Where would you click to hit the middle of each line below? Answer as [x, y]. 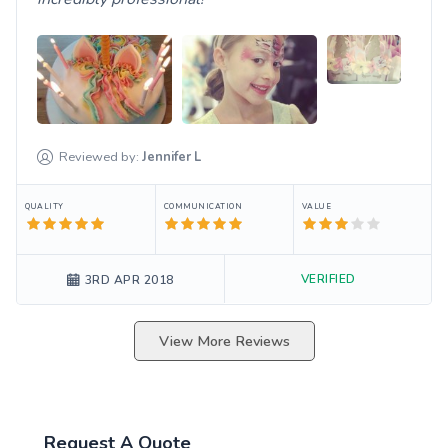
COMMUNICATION [203, 206]
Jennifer [167, 157]
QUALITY [44, 206]
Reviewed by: [99, 157]
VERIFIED [328, 279]
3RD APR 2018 [129, 280]
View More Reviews [224, 341]
